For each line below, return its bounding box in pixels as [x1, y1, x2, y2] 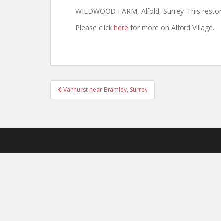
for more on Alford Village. [128, 23, 214, 32]
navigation [50, 91, 115, 107]
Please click [75, 23, 114, 32]
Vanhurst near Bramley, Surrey [63, 85, 147, 94]
